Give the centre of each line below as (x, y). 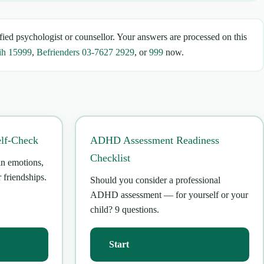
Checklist (110, 158)
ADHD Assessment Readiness (154, 141)
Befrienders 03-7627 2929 (85, 52)
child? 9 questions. (124, 210)
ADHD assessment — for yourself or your (169, 195)
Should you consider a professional (155, 180)
